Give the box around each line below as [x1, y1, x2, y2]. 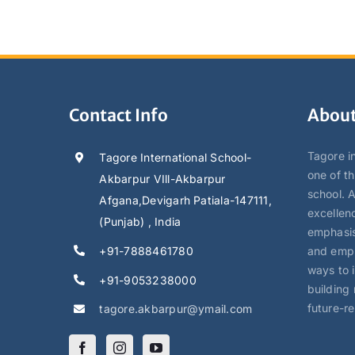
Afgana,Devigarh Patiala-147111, [99, 193, 272, 207]
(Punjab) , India [99, 215, 181, 228]
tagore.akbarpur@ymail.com [99, 302, 253, 316]
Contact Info [69, 105, 168, 126]
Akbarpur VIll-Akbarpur [99, 172, 226, 185]
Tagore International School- [99, 151, 252, 164]
